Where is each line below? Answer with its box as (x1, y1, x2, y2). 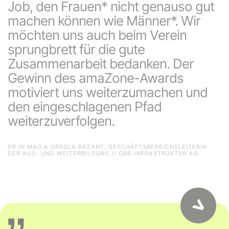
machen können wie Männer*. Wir (8, 13, 200, 29)
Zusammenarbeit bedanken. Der (8, 56, 194, 72)
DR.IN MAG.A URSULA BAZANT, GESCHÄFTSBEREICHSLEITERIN (8, 143, 207, 151)
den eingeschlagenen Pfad (8, 99, 162, 115)
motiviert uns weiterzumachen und (8, 84, 208, 101)
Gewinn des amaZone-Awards (8, 70, 184, 86)
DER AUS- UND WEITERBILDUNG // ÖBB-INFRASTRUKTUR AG (8, 150, 198, 157)
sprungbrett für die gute (8, 41, 145, 58)
